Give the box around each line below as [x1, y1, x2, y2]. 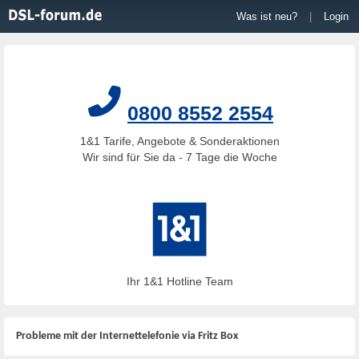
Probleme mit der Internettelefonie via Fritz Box [16, 330, 238, 342]
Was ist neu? [236, 10, 297, 22]
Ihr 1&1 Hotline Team [126, 275, 233, 288]
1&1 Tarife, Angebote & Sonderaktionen [79, 135, 280, 147]
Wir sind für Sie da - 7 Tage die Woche [82, 151, 277, 163]
